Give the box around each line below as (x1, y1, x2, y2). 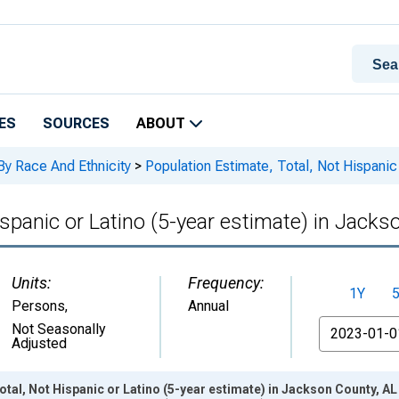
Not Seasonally (12, 321, 106, 338)
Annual (188, 297, 229, 314)
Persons (12, 297, 65, 314)
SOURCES (43, 115, 110, 132)
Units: (12, 273, 51, 292)
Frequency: (188, 273, 264, 292)
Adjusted (12, 335, 67, 352)
